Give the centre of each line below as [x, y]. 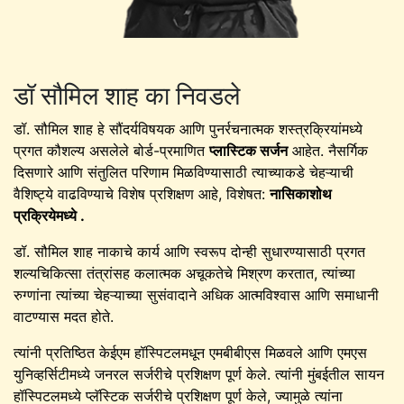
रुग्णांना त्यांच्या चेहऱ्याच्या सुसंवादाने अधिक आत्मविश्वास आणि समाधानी [196, 294]
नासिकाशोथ [301, 193]
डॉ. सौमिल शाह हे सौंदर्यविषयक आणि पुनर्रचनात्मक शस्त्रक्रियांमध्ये [188, 129]
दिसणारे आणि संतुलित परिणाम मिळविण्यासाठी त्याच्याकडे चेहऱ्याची [184, 172]
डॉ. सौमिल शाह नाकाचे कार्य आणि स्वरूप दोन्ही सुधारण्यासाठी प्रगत [189, 251]
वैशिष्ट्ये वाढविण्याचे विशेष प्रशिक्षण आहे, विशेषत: [142, 193]
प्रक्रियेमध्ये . [49, 215]
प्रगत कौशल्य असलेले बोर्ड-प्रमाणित [111, 150]
